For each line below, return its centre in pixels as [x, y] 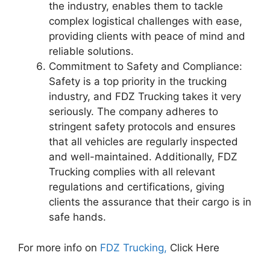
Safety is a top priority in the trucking [138, 81]
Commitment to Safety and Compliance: [146, 66]
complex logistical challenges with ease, [146, 21]
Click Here [195, 247]
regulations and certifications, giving [137, 187]
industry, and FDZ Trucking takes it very [145, 96]
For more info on [58, 247]
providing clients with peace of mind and [147, 36]
